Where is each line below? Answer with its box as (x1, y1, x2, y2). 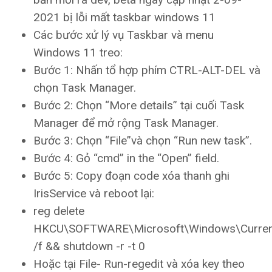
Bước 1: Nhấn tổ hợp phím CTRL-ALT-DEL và (33, 63, 260, 78)
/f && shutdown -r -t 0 (33, 239, 145, 254)
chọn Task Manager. (33, 81, 136, 95)
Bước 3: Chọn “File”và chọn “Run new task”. (33, 134, 252, 148)
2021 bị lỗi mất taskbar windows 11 (33, 10, 216, 25)
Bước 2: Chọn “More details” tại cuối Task (33, 98, 244, 113)
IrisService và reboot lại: (33, 186, 154, 201)
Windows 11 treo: (33, 46, 123, 60)
